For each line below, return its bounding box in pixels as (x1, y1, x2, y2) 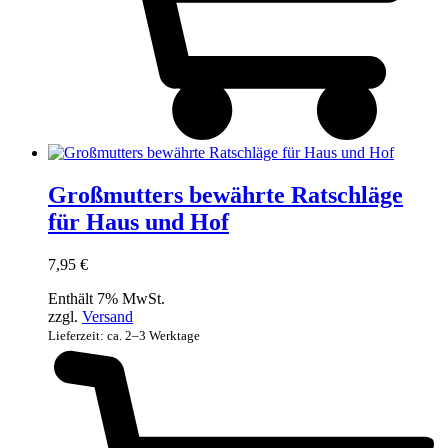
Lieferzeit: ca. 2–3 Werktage (48, 327, 200, 343)
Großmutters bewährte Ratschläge (48, 181, 403, 208)
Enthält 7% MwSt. (48, 289, 165, 307)
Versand (82, 307, 133, 325)
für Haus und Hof (48, 208, 229, 235)
